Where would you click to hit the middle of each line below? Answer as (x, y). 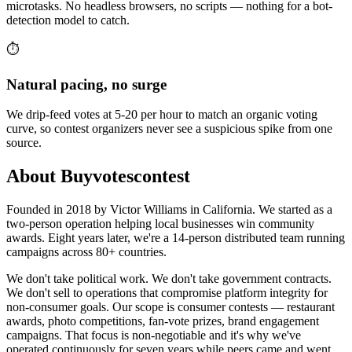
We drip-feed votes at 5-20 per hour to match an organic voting (162, 115)
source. (24, 143)
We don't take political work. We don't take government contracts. (169, 279)
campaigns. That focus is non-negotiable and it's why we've (154, 335)
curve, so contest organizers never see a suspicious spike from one (169, 129)
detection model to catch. (68, 20)
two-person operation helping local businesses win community (160, 224)
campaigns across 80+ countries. (86, 252)
